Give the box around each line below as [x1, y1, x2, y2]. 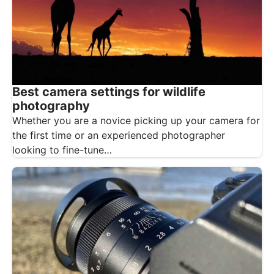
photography [12, 98, 90, 114]
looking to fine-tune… [12, 144, 112, 157]
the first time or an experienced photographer [12, 129, 225, 142]
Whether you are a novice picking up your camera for [12, 114, 260, 127]
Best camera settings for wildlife [12, 84, 206, 100]
